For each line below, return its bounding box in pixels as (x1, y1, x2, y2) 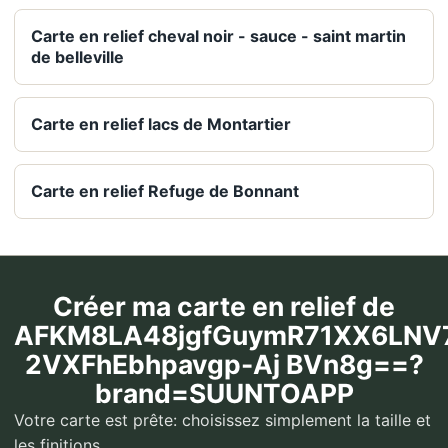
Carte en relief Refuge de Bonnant (31, 181, 299, 202)
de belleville (31, 47, 124, 68)
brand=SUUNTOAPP (94, 377, 354, 410)
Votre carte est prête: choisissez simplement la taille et (14, 410, 431, 431)
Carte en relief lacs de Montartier (31, 114, 291, 135)
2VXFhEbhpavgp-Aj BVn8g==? (24, 348, 424, 381)
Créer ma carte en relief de (53, 290, 395, 323)
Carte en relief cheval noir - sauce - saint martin (31, 26, 406, 47)
